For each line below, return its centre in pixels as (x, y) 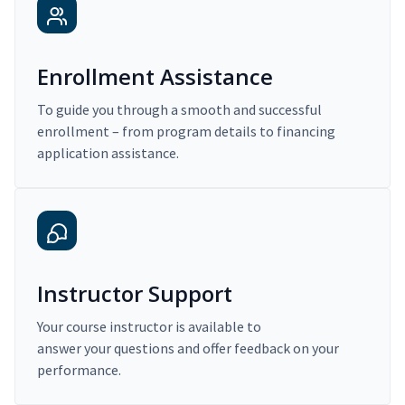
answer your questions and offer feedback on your (188, 348)
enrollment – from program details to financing (186, 132)
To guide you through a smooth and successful (179, 110)
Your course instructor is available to (149, 327)
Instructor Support (135, 294)
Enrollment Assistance (155, 77)
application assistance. (108, 153)
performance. (79, 370)
